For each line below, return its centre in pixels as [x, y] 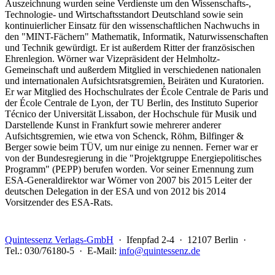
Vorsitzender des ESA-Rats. [59, 202]
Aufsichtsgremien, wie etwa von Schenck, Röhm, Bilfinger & [124, 136]
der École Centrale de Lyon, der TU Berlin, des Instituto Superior [131, 103]
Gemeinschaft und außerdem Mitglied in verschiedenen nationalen [133, 69]
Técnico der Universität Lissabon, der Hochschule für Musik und [131, 114]
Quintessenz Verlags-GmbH [59, 239]
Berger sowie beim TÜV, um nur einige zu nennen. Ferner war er [131, 147]
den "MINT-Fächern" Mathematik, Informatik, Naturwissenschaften [137, 36]
